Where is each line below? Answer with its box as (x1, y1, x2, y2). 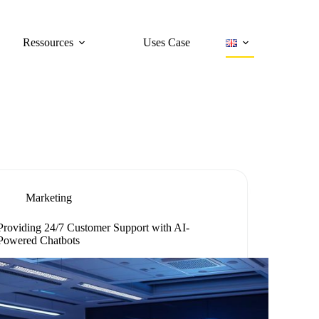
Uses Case (142, 36, 190, 48)
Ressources (22, 36, 73, 48)
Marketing (26, 192, 73, 204)
